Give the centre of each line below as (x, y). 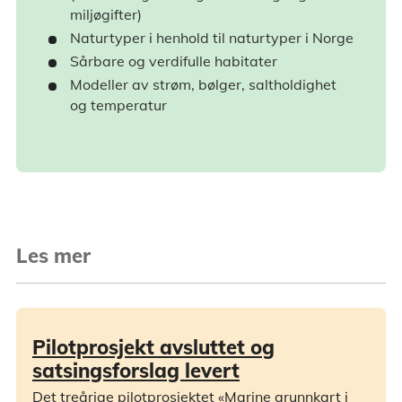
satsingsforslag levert (136, 371)
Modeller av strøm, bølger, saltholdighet (203, 85)
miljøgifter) (106, 15)
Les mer (53, 255)
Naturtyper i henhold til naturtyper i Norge (212, 38)
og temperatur (118, 105)
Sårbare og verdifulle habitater (174, 61)
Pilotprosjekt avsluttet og (153, 348)
